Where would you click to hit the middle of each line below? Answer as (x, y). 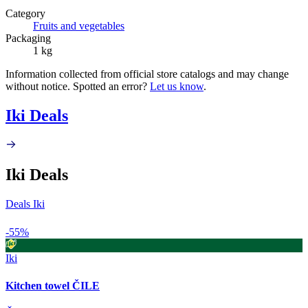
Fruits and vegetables (79, 25)
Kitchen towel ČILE (53, 285)
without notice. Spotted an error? (78, 86)
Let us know (177, 86)
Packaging (28, 38)
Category (25, 13)
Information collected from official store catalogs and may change (147, 74)
